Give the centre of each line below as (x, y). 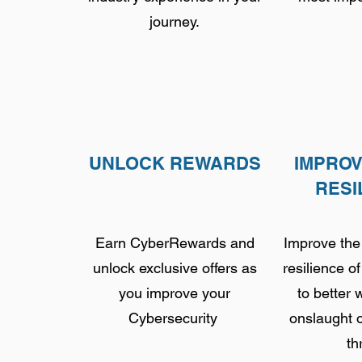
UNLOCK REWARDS (175, 163)
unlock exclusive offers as (175, 268)
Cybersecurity (175, 318)
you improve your (175, 293)
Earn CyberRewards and (175, 243)
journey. (175, 21)
